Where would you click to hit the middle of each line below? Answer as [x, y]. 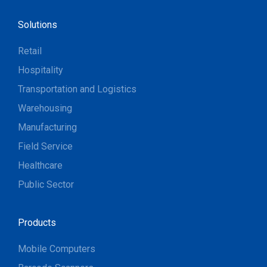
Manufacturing [47, 127]
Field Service [45, 146]
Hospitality [41, 70]
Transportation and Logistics [77, 89]
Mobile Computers [57, 249]
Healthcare [40, 165]
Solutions [38, 24]
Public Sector [46, 184]
